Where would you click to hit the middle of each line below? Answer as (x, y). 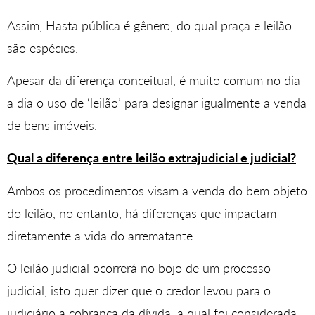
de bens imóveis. (52, 125)
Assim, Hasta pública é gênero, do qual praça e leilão (149, 25)
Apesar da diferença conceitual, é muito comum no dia (154, 80)
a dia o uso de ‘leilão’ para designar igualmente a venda (157, 102)
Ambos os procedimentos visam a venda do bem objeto (157, 190)
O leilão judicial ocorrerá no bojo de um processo (139, 268)
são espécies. (43, 47)
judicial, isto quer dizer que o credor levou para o (139, 291)
